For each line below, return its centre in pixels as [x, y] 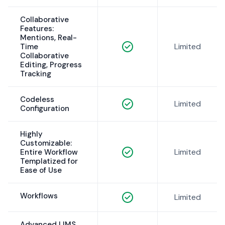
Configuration [45, 109]
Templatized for [49, 161]
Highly [31, 134]
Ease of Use [41, 171]
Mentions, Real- [48, 38]
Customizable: [46, 143]
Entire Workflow [49, 152]
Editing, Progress [51, 65]
